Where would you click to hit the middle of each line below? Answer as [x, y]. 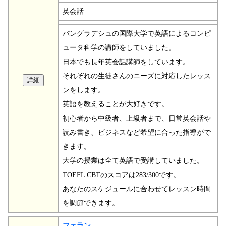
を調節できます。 [91, 203]
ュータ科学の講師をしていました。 [119, 47]
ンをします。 [84, 90]
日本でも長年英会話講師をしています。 [126, 62]
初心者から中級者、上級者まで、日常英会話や [137, 118]
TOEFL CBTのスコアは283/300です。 [121, 175]
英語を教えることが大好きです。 [116, 104]
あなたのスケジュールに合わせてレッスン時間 [137, 189]
